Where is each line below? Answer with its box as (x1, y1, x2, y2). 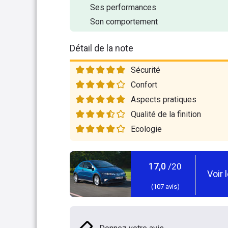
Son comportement (90, 17, 158, 26)
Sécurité (131, 65, 160, 75)
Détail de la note (70, 43, 133, 53)
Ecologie (131, 124, 162, 134)
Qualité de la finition (131, 109, 201, 119)
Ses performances (90, 3, 156, 12)
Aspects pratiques (131, 95, 196, 104)
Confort (131, 80, 157, 90)
